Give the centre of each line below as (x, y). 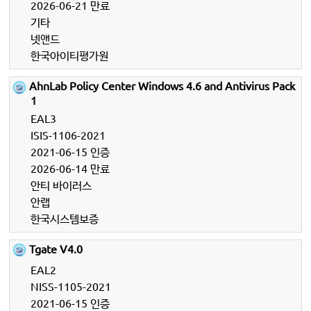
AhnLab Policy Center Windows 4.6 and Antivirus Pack (161, 85)
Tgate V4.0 (55, 248)
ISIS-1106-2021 (68, 134)
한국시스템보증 (65, 218)
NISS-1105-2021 (71, 286)
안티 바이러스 (61, 184)
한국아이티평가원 (70, 54)
